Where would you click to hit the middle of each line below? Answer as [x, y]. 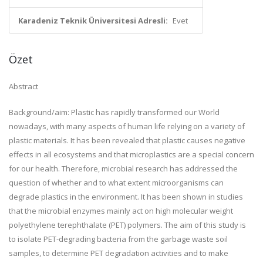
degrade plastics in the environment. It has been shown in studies [126, 197]
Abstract [23, 86]
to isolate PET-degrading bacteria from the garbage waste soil [118, 239]
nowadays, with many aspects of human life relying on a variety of [127, 126]
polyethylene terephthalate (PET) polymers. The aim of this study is [127, 225]
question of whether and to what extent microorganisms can [116, 183]
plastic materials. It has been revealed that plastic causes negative [127, 140]
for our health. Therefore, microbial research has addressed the [123, 168]
